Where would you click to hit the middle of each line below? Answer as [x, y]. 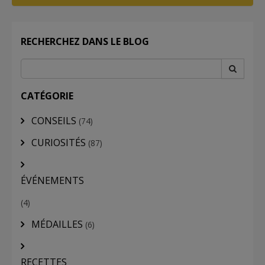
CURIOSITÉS [59, 142]
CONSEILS [54, 120]
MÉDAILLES [57, 224]
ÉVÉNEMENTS [52, 180]
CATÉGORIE [47, 96]
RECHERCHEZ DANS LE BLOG [85, 41]
